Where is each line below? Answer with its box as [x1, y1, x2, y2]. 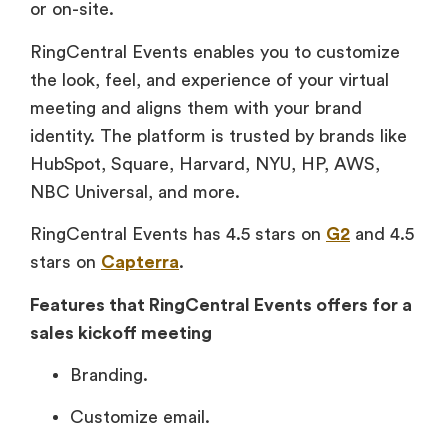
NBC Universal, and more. [30, 182, 245, 201]
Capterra [101, 253, 179, 272]
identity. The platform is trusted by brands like [30, 126, 407, 145]
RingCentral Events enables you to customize [30, 42, 400, 61]
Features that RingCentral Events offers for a [30, 295, 412, 314]
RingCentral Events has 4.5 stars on [30, 225, 326, 244]
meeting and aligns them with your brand [30, 98, 362, 117]
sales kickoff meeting [30, 323, 212, 342]
